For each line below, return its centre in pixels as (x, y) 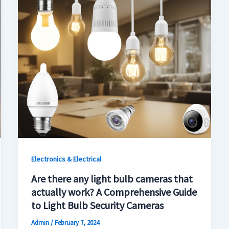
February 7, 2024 (77, 223)
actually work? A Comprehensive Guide (114, 192)
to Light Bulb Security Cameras (97, 205)
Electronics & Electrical (66, 159)
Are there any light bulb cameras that (112, 179)
